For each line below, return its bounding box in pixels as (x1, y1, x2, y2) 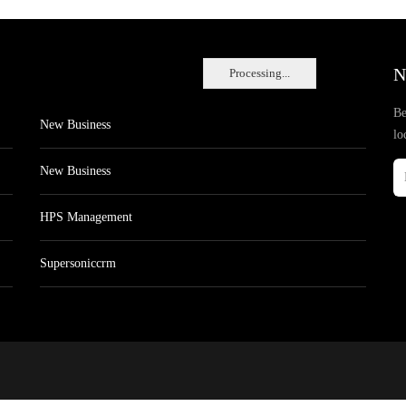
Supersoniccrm (40, 256, 116, 270)
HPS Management (40, 210, 132, 224)
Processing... (229, 66, 290, 80)
